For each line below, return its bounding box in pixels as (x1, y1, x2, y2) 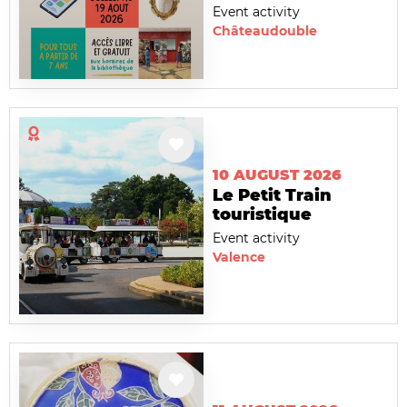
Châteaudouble (213, 23, 317, 40)
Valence (213, 248, 265, 265)
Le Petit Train (213, 184, 332, 205)
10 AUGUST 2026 (213, 165, 342, 184)
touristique (213, 203, 312, 224)
